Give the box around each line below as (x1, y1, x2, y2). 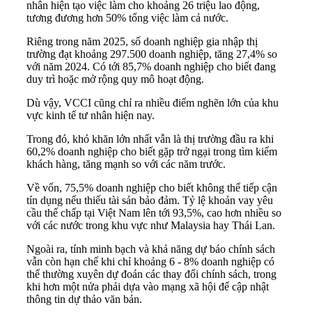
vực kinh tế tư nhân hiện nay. (26, 109, 155, 122)
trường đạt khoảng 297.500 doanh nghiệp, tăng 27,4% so (26, 48, 277, 61)
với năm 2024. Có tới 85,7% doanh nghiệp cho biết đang (26, 61, 276, 73)
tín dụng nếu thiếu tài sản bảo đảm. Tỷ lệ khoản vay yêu (26, 194, 273, 207)
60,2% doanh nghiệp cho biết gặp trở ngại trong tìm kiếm (26, 146, 277, 158)
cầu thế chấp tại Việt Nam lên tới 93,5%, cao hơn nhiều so (26, 207, 281, 219)
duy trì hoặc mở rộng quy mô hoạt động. (26, 73, 204, 86)
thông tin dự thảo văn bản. (26, 293, 142, 306)
